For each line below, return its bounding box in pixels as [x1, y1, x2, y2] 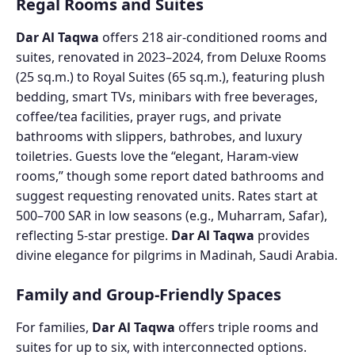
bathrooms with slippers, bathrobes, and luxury [16, 127, 302, 145]
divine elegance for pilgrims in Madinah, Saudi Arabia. [16, 246, 338, 264]
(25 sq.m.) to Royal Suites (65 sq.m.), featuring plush [16, 67, 325, 86]
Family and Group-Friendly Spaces [16, 283, 281, 305]
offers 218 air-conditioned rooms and [99, 28, 327, 46]
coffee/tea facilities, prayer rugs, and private [16, 107, 281, 125]
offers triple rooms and [175, 318, 319, 336]
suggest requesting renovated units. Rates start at [16, 186, 318, 204]
